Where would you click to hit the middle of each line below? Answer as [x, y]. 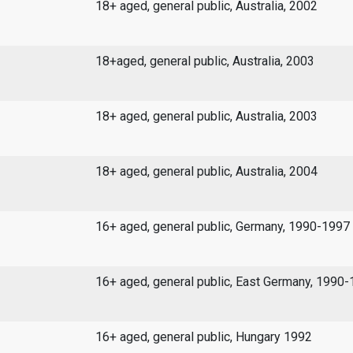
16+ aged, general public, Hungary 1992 [203, 336]
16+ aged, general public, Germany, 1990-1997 [222, 226]
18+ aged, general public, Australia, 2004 [206, 171]
